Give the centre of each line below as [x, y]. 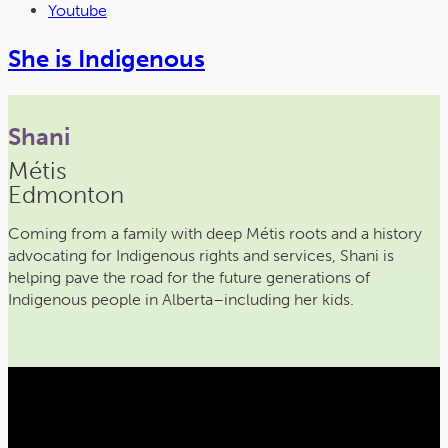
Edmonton [66, 194]
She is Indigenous [106, 58]
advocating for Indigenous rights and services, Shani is [201, 255]
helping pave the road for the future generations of [189, 277]
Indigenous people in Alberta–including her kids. [181, 299]
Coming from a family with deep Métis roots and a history [215, 233]
